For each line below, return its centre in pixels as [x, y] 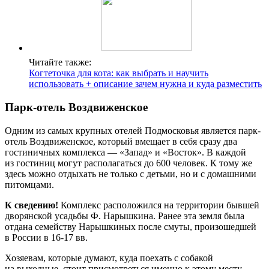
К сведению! [32, 205]
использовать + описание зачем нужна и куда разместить [145, 84]
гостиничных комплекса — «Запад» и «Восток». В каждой [125, 152]
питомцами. [29, 184]
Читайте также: [60, 62]
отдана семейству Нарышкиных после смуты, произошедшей [131, 226]
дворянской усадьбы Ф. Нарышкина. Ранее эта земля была [125, 216]
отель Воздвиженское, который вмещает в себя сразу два [121, 141]
